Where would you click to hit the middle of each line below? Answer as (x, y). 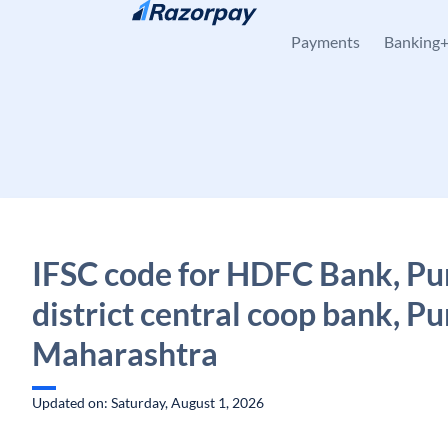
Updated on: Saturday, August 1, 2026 (148, 402)
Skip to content (95, 25)
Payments (325, 41)
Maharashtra (125, 353)
